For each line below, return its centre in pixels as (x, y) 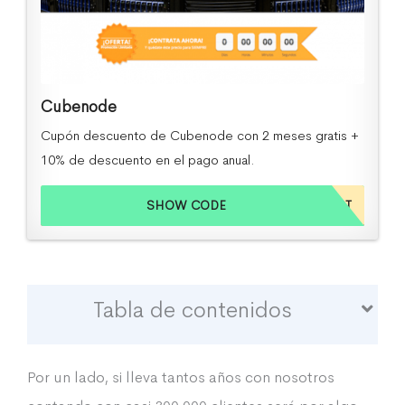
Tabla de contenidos (193, 310)
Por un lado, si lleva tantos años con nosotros (181, 378)
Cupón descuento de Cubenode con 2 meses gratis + (200, 136)
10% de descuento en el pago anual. (148, 160)
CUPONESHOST (304, 206)
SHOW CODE (186, 206)
